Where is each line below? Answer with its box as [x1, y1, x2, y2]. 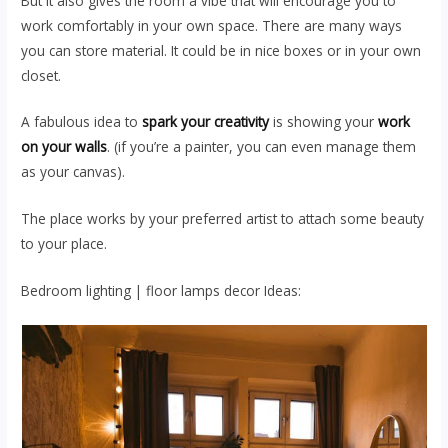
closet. [21, 65, 66, 85]
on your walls [21, 137, 108, 157]
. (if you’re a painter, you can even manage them [107, 137, 417, 157]
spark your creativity [142, 112, 270, 132]
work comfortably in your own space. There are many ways [21, 15, 403, 35]
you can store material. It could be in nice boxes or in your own [21, 40, 422, 60]
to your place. [21, 234, 108, 254]
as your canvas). [21, 162, 130, 182]
